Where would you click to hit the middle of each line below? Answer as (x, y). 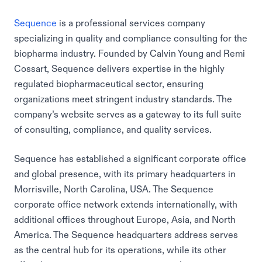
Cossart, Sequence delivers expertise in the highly (119, 68)
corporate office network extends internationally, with (126, 204)
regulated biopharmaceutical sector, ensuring (109, 84)
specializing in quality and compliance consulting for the (131, 38)
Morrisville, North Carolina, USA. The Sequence (114, 189)
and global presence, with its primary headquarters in (125, 174)
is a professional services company (131, 23)
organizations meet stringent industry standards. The (123, 99)
